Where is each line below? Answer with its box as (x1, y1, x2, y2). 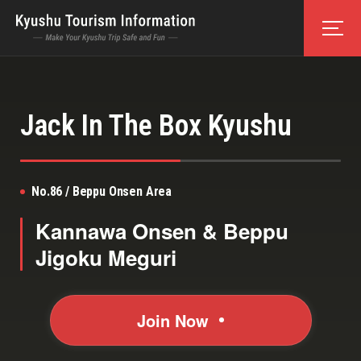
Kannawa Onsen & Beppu (35, 216, 288, 246)
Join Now (137, 308, 209, 332)
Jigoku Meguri (35, 243, 176, 272)
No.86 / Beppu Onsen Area (31, 184, 172, 199)
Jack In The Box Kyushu (20, 109, 292, 143)
